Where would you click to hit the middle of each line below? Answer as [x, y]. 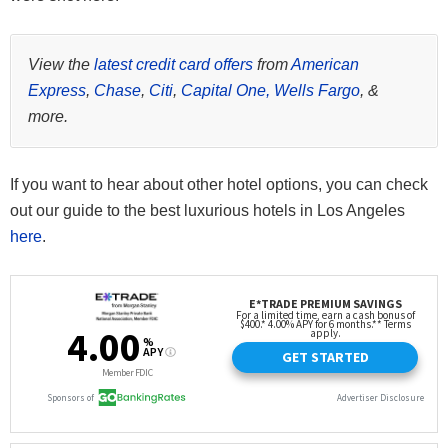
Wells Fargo [317, 91]
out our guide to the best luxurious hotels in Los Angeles [207, 211]
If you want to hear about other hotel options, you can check [219, 185]
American [325, 65]
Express [57, 91]
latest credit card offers [173, 65]
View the [61, 65]
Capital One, [225, 91]
